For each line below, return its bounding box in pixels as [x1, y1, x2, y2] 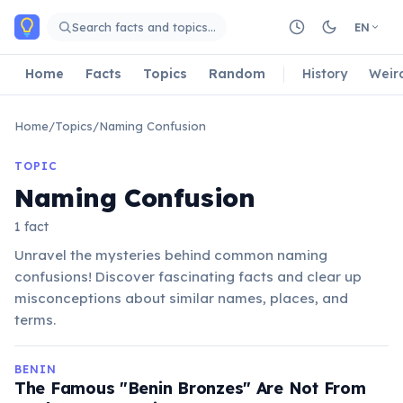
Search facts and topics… [72, 19, 216, 34]
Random [209, 65, 265, 82]
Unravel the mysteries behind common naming [14, 246, 327, 264]
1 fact [14, 219, 49, 235]
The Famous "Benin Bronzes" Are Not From [14, 378, 366, 399]
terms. [14, 311, 56, 328]
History [302, 65, 347, 82]
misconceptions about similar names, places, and [14, 290, 348, 307]
